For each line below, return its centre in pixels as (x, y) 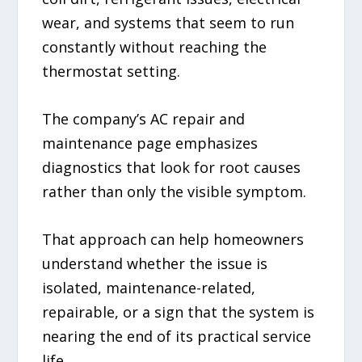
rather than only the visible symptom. (175, 191)
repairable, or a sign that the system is (179, 311)
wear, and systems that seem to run (168, 22)
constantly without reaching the (155, 46)
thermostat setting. (112, 71)
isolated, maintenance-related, (149, 287)
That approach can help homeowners (173, 239)
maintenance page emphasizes (150, 143)
